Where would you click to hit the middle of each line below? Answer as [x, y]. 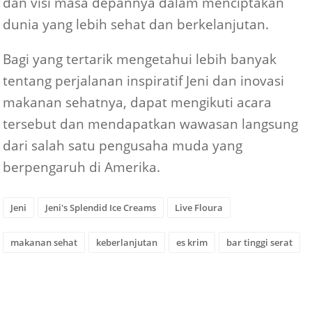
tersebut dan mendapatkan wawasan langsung [151, 123]
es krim [192, 243]
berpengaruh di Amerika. [82, 166]
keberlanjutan [127, 243]
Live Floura [199, 208]
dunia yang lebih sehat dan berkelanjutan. [136, 24]
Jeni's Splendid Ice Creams [101, 208]
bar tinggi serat [260, 243]
